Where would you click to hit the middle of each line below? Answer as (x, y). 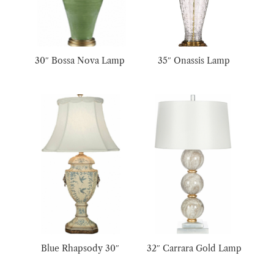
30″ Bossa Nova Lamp (80, 60)
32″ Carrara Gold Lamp (194, 249)
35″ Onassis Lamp (194, 60)
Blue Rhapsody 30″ (80, 249)
